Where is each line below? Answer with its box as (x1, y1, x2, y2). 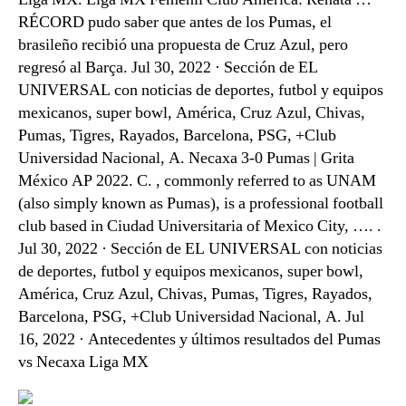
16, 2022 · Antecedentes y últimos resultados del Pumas (18, 329, 381, 350)
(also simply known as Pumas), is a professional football (18, 193, 383, 214)
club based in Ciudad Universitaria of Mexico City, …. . (18, 216, 382, 237)
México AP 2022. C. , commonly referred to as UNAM (18, 170, 376, 191)
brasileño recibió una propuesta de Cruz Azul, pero (18, 34, 348, 55)
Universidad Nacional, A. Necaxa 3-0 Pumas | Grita (18, 148, 354, 169)
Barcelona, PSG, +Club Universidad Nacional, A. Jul (18, 306, 364, 327)
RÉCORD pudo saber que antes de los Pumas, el (18, 12, 332, 33)
